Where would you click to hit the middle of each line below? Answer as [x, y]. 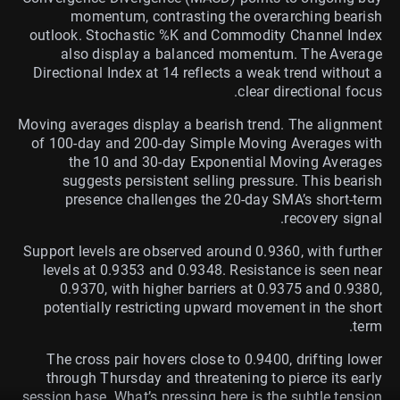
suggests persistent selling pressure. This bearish [222, 180]
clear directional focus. [310, 91]
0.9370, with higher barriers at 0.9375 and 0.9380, [221, 288]
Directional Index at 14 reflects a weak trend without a [207, 72]
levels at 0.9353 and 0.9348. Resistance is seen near [212, 270]
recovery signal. [333, 218]
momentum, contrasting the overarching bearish [226, 16]
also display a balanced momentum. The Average [221, 54]
